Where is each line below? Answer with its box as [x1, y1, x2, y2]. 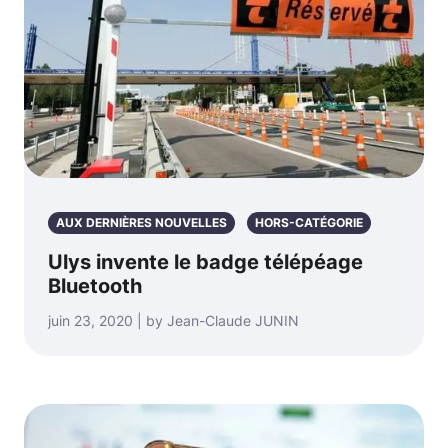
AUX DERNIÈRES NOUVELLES [56, 215, 227, 231]
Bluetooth [48, 274, 142, 299]
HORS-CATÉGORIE [255, 215, 363, 231]
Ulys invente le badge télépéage [48, 250, 363, 275]
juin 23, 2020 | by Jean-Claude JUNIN [48, 312, 299, 330]
